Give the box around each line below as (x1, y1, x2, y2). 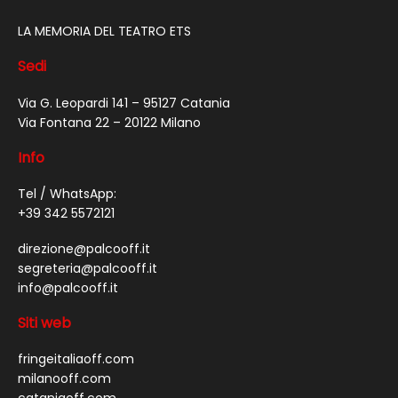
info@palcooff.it (18, 278, 118, 297)
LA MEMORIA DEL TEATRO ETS (18, 22, 191, 41)
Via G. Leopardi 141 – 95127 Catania (18, 93, 230, 112)
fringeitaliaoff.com (18, 350, 134, 369)
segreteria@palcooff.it (18, 259, 157, 277)
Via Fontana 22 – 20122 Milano (18, 113, 201, 131)
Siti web (18, 312, 71, 333)
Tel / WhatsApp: (18, 185, 116, 203)
